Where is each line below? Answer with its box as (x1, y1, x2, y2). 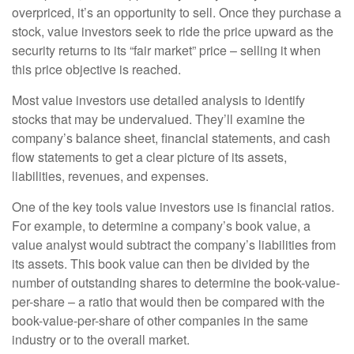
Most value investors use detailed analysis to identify (12, 91, 305, 110)
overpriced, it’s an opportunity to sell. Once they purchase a (12, 3, 341, 22)
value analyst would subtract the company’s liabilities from (12, 235, 336, 254)
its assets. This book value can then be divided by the (12, 254, 310, 273)
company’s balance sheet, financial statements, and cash (12, 129, 330, 148)
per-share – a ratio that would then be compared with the (12, 292, 325, 311)
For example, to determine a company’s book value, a (12, 217, 311, 235)
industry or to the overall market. (12, 330, 190, 349)
